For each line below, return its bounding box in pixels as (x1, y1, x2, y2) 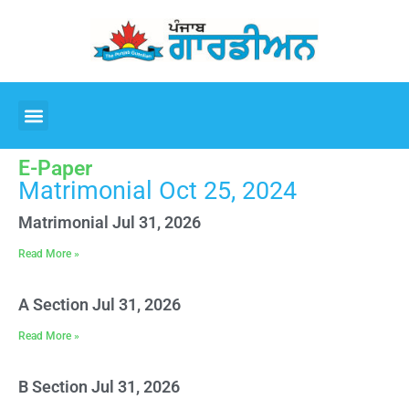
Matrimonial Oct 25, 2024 (18, 176, 297, 205)
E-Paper (18, 156, 92, 181)
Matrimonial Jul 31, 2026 (18, 213, 201, 232)
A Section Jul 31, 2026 (18, 295, 181, 314)
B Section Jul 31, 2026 (18, 377, 180, 396)
